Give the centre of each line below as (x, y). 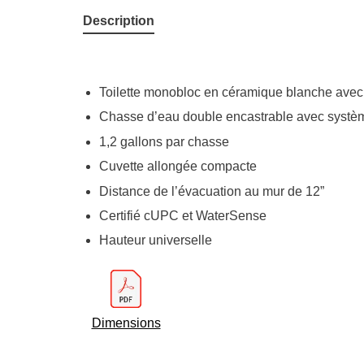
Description (119, 21)
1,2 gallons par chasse (164, 141)
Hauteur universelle (156, 240)
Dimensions (126, 323)
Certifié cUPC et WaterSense (183, 215)
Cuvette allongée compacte (178, 167)
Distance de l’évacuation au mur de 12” (212, 191)
